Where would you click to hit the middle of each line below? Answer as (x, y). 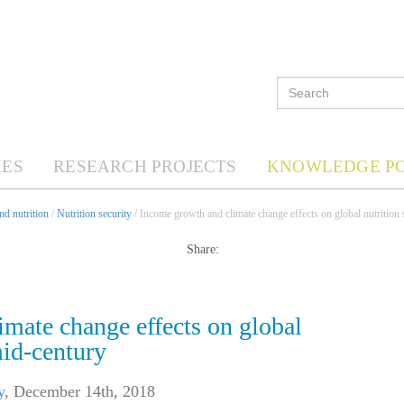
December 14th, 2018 (84, 392)
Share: (202, 250)
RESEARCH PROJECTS (145, 166)
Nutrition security (94, 213)
